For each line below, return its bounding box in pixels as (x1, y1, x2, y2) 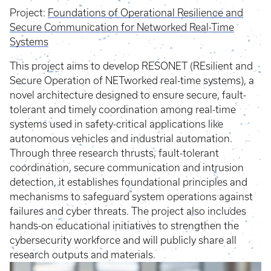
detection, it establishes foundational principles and (10, 176, 247, 188)
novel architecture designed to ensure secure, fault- (10, 89, 246, 100)
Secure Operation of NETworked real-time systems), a (10, 74, 254, 86)
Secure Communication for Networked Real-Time (10, 21, 234, 33)
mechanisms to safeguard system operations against (10, 191, 253, 202)
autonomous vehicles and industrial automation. (10, 132, 232, 144)
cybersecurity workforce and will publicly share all (10, 234, 237, 246)
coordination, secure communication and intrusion (10, 162, 244, 173)
